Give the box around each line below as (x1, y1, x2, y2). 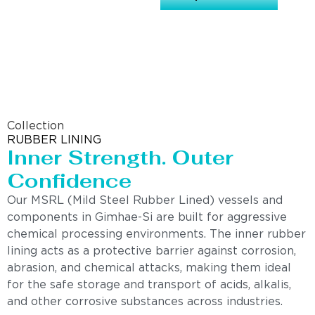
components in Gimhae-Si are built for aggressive (7, 212, 287, 223)
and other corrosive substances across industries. (7, 296, 283, 307)
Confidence (7, 167, 131, 193)
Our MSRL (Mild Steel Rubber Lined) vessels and (7, 195, 283, 206)
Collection (7, 120, 64, 131)
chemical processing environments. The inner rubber (7, 229, 306, 240)
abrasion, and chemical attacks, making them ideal (7, 262, 291, 274)
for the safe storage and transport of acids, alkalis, (7, 279, 291, 290)
